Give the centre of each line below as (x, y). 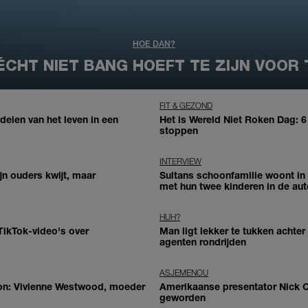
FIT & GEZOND (186, 105)
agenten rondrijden (203, 241)
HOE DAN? (154, 44)
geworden (183, 297)
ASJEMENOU (184, 272)
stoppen (179, 130)
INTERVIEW (180, 161)
